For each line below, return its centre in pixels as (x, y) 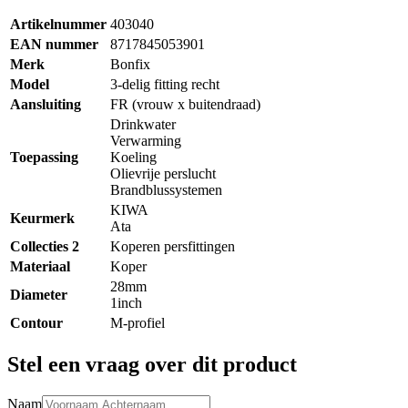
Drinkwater (143, 125)
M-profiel (138, 323)
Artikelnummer (58, 25)
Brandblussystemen (166, 190)
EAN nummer (54, 45)
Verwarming (146, 141)
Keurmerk (42, 219)
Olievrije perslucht (163, 174)
